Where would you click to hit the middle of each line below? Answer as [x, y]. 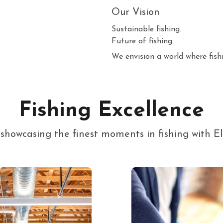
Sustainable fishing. [146, 29]
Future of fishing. [143, 41]
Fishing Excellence [111, 111]
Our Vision [136, 12]
